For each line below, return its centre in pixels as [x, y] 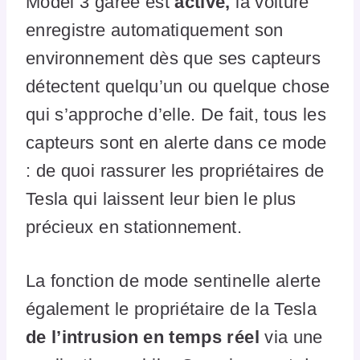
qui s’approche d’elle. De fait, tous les [176, 114]
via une [294, 337]
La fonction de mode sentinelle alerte [174, 280]
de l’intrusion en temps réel [145, 337]
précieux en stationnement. [137, 227]
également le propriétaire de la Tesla [172, 309]
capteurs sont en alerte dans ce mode [176, 142]
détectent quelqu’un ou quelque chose [178, 86]
